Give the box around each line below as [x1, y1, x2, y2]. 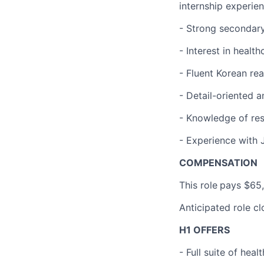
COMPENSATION [179, 157, 258, 169]
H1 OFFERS [179, 224, 230, 236]
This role [179, 179, 217, 191]
